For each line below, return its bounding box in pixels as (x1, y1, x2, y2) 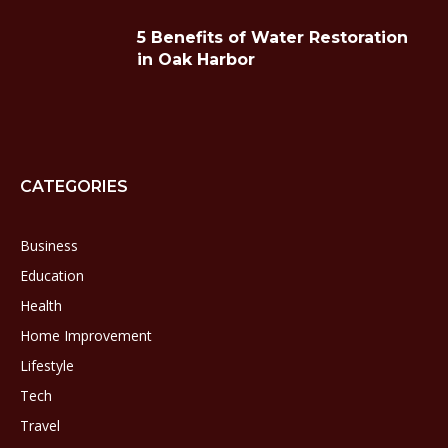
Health (20, 296, 62, 316)
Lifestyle (20, 356, 74, 376)
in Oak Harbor (137, 50, 255, 70)
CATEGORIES (20, 177, 128, 197)
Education (20, 266, 84, 286)
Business (20, 236, 78, 256)
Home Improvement (20, 326, 152, 346)
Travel (20, 416, 60, 436)
